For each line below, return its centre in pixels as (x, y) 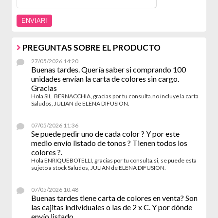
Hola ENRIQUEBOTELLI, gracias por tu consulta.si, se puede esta (114, 160)
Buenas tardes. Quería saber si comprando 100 (109, 69)
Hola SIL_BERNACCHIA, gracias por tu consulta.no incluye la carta (115, 96)
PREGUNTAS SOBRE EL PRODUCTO (91, 47)
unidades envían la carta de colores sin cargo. (105, 79)
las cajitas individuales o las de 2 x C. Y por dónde (112, 207)
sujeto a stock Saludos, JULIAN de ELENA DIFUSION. (99, 168)
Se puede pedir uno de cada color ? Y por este (105, 134)
